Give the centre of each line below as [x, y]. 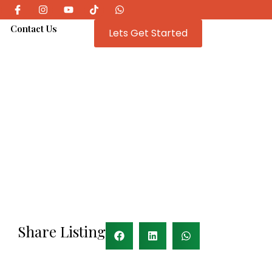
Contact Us [33, 29]
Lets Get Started [148, 33]
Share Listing [61, 231]
